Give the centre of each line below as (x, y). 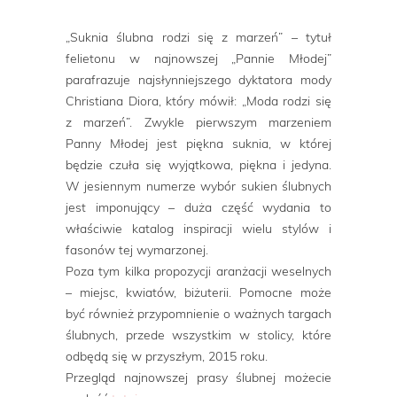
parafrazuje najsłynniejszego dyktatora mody (198, 79)
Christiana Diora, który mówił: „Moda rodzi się (198, 100)
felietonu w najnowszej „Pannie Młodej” (198, 58)
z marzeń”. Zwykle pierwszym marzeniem (198, 121)
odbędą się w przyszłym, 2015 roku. (167, 355)
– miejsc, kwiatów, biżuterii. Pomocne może (198, 292)
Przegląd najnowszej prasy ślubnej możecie (198, 377)
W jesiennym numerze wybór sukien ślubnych (198, 185)
